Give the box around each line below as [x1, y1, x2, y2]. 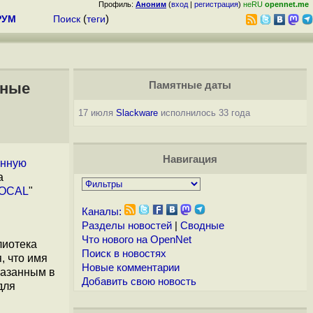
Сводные [180, 220, 224, 231]
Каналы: [81, 206, 122, 217]
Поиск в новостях [81, 248, 166, 259]
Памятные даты [148, 80, 231, 91]
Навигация [162, 154, 217, 165]
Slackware [115, 108, 158, 118]
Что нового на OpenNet [81, 234, 191, 245]
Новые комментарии [81, 262, 180, 273]
